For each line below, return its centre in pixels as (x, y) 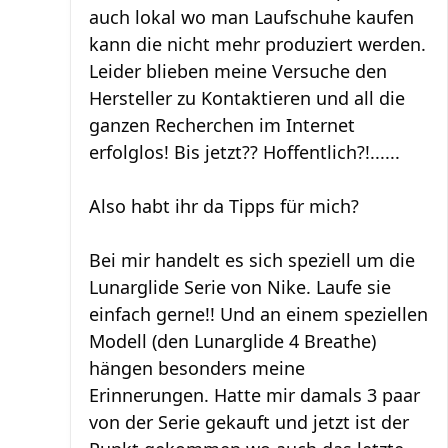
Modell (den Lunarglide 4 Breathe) (232, 341)
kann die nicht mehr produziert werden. (257, 44)
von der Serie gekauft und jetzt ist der (249, 422)
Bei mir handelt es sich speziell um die (252, 260)
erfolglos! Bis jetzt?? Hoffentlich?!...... (244, 152)
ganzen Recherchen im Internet (222, 125)
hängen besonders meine (197, 368)
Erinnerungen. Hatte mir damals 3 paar (254, 395)
